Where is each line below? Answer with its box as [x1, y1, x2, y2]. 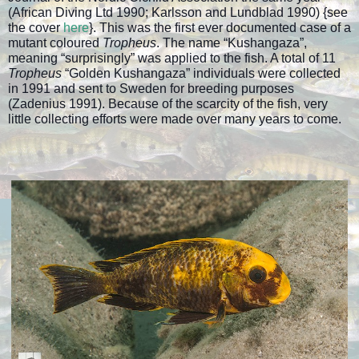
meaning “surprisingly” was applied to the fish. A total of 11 [8, 50, 336, 65]
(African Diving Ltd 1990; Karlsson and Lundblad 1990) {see [8, 5, 348, 19]
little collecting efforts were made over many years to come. [8, 111, 341, 126]
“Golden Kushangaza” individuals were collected [65, 66, 341, 80]
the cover [8, 20, 63, 34]
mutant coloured [8, 35, 103, 50]
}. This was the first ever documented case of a [89, 20, 351, 34]
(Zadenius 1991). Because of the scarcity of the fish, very [8, 96, 328, 111]
